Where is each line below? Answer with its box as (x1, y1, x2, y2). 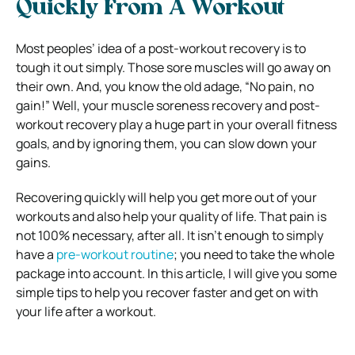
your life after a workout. (16, 302, 156, 320)
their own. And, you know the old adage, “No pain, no (16, 77, 314, 95)
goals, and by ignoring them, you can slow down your (16, 134, 317, 152)
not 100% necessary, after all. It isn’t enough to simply (16, 226, 323, 244)
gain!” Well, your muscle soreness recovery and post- (16, 96, 320, 114)
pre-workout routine (56, 245, 174, 263)
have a (16, 245, 56, 263)
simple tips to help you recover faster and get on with (16, 283, 319, 301)
